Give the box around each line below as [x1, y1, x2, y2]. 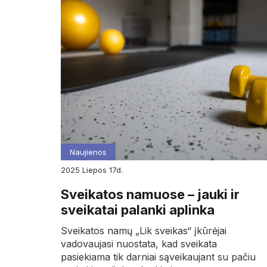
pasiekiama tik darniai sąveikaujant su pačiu [61, 250, 256, 263]
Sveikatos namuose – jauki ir [61, 186, 240, 202]
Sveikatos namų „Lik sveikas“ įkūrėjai [61, 224, 226, 237]
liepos [86, 164, 109, 175]
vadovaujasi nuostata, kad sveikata [61, 237, 217, 250]
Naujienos [70, 147, 107, 157]
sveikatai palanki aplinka [61, 201, 215, 218]
